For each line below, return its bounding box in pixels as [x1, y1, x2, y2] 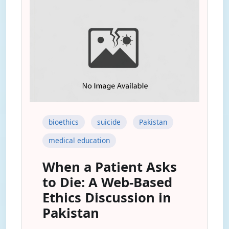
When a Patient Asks [42, 158, 177, 176]
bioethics [49, 117, 79, 127]
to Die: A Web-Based [42, 173, 172, 191]
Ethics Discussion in [42, 189, 171, 207]
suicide [97, 117, 121, 127]
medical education [49, 135, 110, 145]
